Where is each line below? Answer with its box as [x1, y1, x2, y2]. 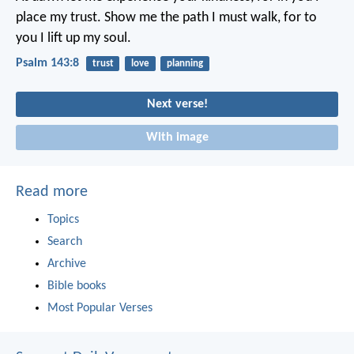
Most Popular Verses [47, 301, 153, 314]
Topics [47, 213, 79, 226]
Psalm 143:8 [16, 57, 79, 70]
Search [47, 235, 82, 248]
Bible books [47, 279, 106, 292]
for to [281, 9, 317, 25]
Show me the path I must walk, [101, 9, 281, 25]
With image [145, 130, 209, 144]
